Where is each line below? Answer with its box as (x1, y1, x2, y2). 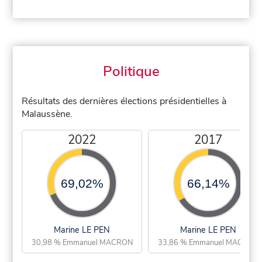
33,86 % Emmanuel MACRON (157, 237, 259, 248)
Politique (102, 61, 160, 81)
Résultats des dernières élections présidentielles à (22, 94, 227, 108)
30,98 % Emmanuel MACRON (31, 237, 133, 248)
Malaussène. (22, 107, 73, 120)
